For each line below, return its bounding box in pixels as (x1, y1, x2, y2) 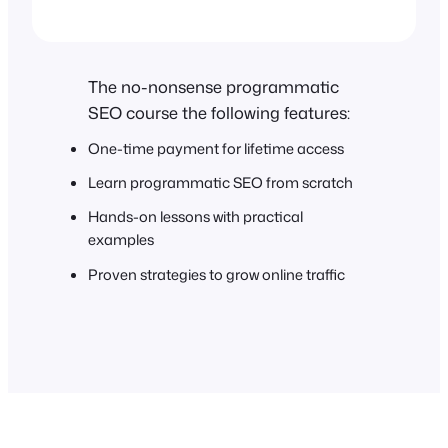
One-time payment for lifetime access (88, 138, 344, 160)
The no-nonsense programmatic (88, 74, 339, 98)
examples (88, 229, 154, 251)
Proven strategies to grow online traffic (88, 263, 345, 285)
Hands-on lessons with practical (88, 206, 303, 228)
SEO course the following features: (88, 100, 350, 124)
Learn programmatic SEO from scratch (88, 172, 353, 194)
